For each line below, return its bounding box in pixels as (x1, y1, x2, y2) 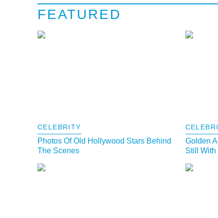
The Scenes (37, 146, 79, 155)
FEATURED (37, 7, 121, 22)
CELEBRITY (37, 123, 81, 131)
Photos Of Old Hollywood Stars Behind (37, 137, 171, 145)
